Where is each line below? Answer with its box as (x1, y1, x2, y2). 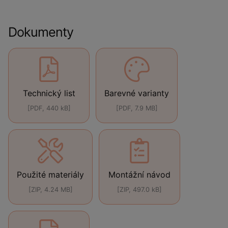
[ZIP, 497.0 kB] (117, 186, 162, 193)
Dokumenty (8, 24, 73, 40)
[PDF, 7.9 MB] (116, 104, 158, 112)
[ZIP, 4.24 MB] (28, 186, 73, 193)
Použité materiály (17, 169, 84, 180)
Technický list (22, 88, 75, 98)
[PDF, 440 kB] (27, 104, 71, 112)
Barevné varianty (104, 88, 169, 98)
